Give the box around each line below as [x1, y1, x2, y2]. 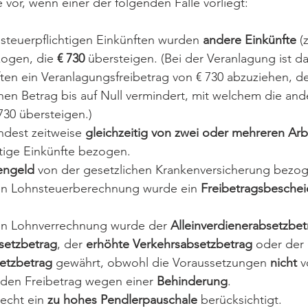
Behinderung [157, 274, 228, 289]
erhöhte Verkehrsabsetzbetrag [86, 236, 252, 252]
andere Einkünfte [203, 32, 296, 47]
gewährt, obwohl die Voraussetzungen [56, 255, 270, 270]
